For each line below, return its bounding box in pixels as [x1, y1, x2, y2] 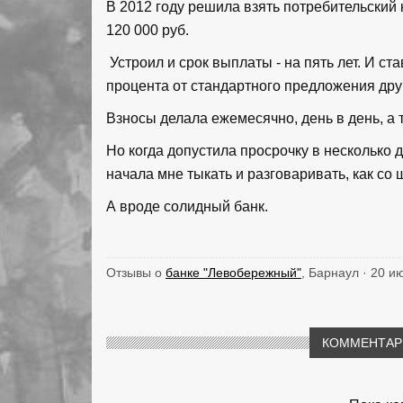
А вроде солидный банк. [106, 198, 272, 214]
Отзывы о [106, 264, 166, 280]
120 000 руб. [106, 22, 189, 38]
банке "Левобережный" [166, 264, 301, 280]
